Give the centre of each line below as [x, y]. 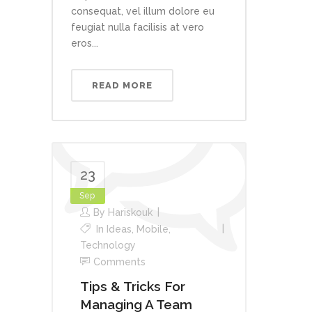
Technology [108, 245]
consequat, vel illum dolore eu [143, 11]
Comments [119, 262]
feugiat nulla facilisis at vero [138, 28]
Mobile [153, 229]
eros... [85, 44]
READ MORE [122, 86]
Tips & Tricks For [133, 287]
